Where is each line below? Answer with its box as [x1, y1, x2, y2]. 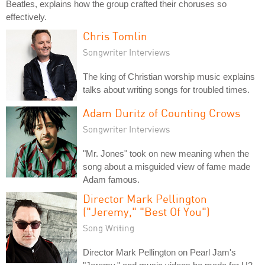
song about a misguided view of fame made [83, 161, 250, 172]
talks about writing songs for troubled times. [83, 85, 250, 95]
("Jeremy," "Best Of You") [83, 205, 210, 218]
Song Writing [83, 222, 134, 233]
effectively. [6, 12, 47, 22]
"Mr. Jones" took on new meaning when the [83, 148, 249, 159]
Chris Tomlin [83, 29, 147, 43]
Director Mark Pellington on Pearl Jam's [83, 247, 236, 257]
